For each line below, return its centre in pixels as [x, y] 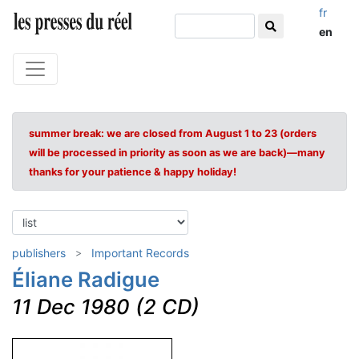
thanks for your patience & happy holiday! [133, 172]
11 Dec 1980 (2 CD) [106, 307]
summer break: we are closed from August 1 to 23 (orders [173, 133]
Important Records [140, 253]
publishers [39, 253]
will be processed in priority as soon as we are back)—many [177, 153]
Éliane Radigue [86, 279]
